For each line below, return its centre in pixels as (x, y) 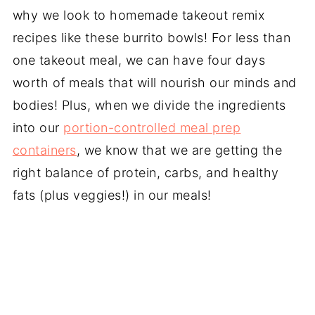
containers (44, 150)
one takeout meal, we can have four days (139, 60)
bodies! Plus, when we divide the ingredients (149, 105)
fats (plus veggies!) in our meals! (114, 195)
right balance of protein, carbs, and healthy (146, 173)
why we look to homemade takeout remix (139, 15)
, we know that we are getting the (179, 150)
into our (38, 128)
